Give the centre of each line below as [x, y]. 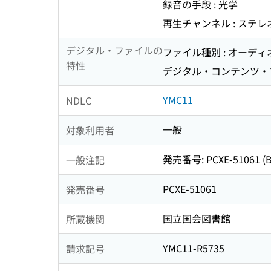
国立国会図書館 [197, 219]
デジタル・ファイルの [114, 51]
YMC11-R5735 [194, 248]
